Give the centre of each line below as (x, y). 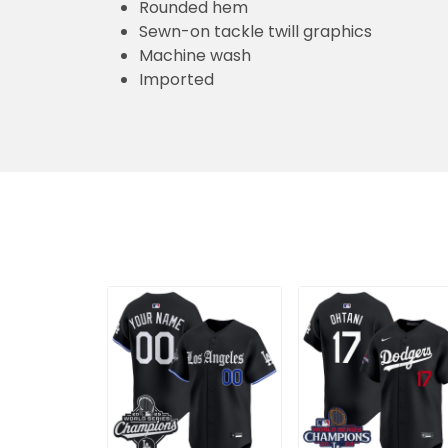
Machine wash (195, 56)
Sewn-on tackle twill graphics (255, 32)
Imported (176, 80)
